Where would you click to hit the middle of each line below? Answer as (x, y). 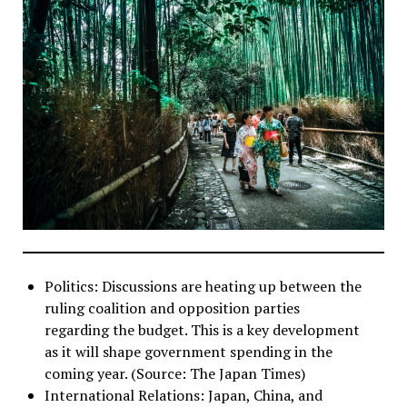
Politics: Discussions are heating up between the (203, 287)
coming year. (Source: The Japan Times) (174, 374)
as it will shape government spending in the (188, 352)
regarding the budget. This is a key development (202, 330)
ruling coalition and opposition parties (172, 308)
